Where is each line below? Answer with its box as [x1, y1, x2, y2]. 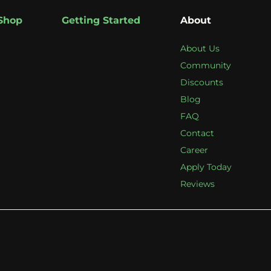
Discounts [180, 77, 223, 88]
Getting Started [62, 15, 141, 27]
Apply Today [180, 162, 232, 173]
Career [180, 145, 208, 156]
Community [180, 60, 231, 71]
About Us [180, 43, 220, 54]
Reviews [180, 178, 215, 190]
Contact [180, 128, 214, 139]
